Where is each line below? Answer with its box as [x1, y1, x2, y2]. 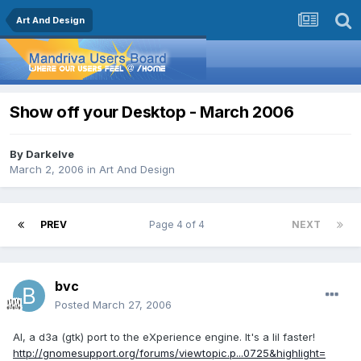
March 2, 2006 [10, 163, 84, 176]
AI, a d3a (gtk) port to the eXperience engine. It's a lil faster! [13, 330, 315, 344]
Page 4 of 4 [149, 218, 210, 231]
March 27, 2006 [93, 298, 172, 312]
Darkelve [26, 147, 74, 161]
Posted [55, 298, 93, 312]
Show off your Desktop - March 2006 [10, 102, 294, 122]
